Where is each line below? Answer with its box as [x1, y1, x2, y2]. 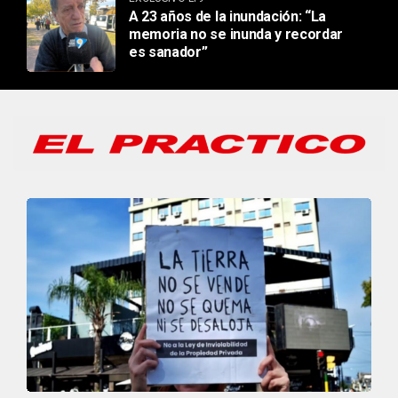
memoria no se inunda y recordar [129, 26, 344, 44]
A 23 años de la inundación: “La [129, 8, 327, 26]
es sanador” [129, 44, 208, 61]
